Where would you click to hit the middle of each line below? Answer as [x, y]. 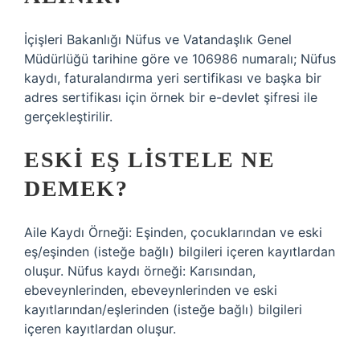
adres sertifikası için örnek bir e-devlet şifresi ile [171, 97]
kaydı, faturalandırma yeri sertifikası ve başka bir [173, 78]
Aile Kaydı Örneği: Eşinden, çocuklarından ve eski [173, 232]
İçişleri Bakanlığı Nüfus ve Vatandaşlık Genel [158, 39]
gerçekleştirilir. [68, 117]
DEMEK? [76, 188]
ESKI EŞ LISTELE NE [149, 160]
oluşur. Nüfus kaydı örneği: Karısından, [140, 271]
